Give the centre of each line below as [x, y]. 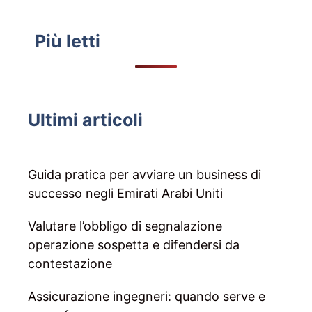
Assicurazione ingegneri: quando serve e [147, 297]
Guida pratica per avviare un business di [145, 175]
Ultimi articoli [85, 120]
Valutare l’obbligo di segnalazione [125, 226]
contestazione [70, 264]
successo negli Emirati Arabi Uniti [125, 194]
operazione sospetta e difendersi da [134, 245]
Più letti [68, 41]
